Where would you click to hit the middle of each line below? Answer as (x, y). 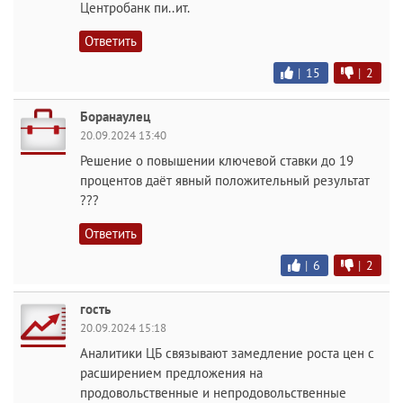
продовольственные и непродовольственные (213, 393)
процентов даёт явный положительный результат (225, 180)
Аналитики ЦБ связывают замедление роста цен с (227, 353)
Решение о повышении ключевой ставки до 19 (217, 161)
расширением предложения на (171, 373)
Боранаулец (115, 116)
